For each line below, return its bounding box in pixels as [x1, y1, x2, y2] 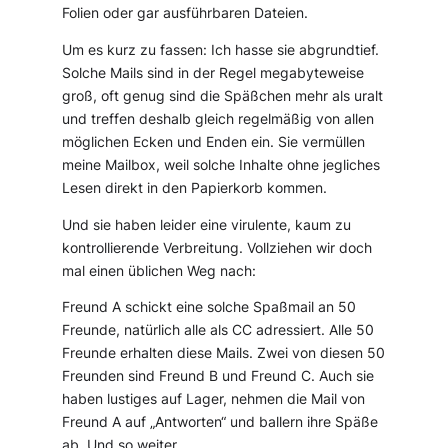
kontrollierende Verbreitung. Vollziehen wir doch [62, 239, 373, 256]
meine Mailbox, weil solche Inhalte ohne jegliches [62, 156, 381, 173]
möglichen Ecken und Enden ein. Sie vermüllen [62, 133, 366, 150]
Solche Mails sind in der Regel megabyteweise [62, 64, 365, 81]
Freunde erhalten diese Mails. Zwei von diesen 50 [62, 345, 386, 362]
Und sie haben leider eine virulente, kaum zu [62, 216, 352, 233]
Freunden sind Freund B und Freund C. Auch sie [62, 368, 375, 385]
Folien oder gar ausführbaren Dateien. [62, 4, 309, 21]
